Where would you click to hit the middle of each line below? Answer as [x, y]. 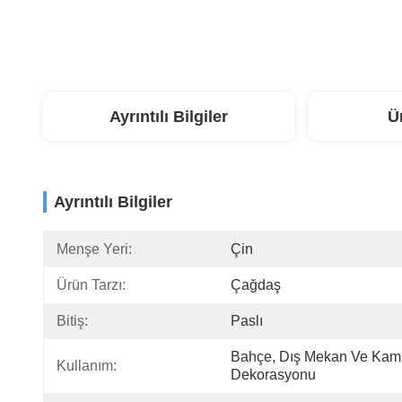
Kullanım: [87, 366]
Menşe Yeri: [94, 249]
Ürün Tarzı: [91, 285]
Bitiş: [72, 321]
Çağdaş [256, 285]
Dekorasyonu [273, 375]
